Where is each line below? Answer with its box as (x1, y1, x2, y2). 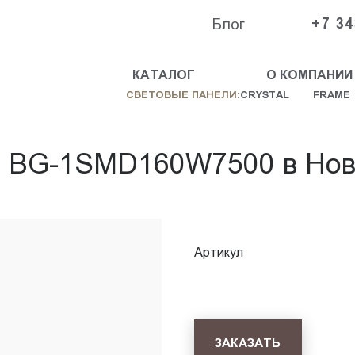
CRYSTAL (239, 88, 289, 101)
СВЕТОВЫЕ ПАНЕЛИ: (125, 88, 240, 101)
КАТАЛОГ (132, 67, 195, 82)
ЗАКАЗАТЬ (215, 335, 281, 349)
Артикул (193, 244, 243, 259)
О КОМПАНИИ (265, 67, 353, 82)
